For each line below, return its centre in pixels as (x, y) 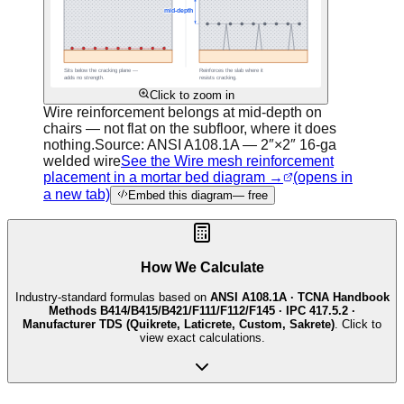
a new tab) (77, 194)
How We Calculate (202, 268)
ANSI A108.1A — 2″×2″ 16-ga (242, 144)
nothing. (69, 144)
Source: (121, 144)
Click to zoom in (192, 95)
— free (250, 195)
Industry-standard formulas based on (112, 297)
